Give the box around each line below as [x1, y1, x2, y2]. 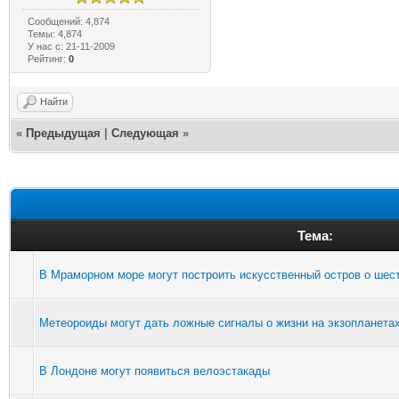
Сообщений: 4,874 [28, 15, 110, 27]
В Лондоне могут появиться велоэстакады [39, 363, 270, 378]
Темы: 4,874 [28, 28, 83, 39]
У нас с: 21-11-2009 [28, 40, 116, 52]
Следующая [111, 126, 179, 140]
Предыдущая [26, 126, 101, 140]
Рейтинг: [28, 53, 69, 64]
